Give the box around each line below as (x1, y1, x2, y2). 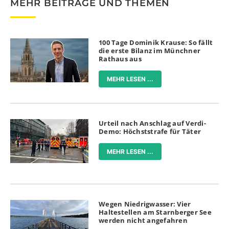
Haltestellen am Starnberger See (99, 208, 212, 217)
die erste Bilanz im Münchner (99, 45, 201, 55)
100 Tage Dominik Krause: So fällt (99, 37, 213, 47)
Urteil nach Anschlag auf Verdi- (99, 118, 206, 128)
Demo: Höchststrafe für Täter (99, 126, 201, 136)
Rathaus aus (99, 54, 142, 63)
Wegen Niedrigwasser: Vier (99, 199, 191, 209)
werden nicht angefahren (99, 216, 188, 225)
